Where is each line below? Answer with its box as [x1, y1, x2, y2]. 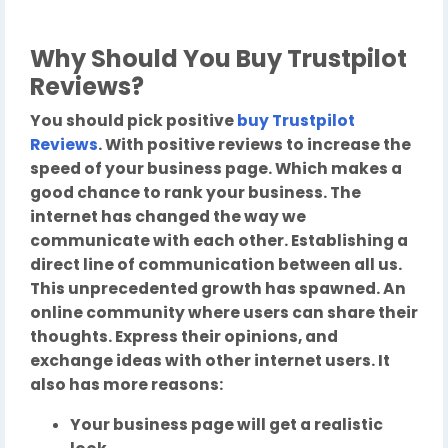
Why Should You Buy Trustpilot [30, 42, 407, 76]
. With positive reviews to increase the [98, 134, 411, 156]
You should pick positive [30, 110, 234, 132]
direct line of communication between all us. [30, 254, 402, 276]
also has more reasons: [30, 374, 223, 396]
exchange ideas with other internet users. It [30, 350, 390, 372]
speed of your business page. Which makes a [30, 158, 402, 180]
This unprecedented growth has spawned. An [30, 278, 406, 300]
